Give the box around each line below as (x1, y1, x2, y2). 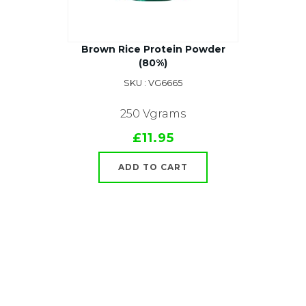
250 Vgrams (120, 107, 186, 120)
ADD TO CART (118, 162, 188, 172)
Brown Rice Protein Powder (81, 43, 225, 55)
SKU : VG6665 (124, 78, 182, 88)
